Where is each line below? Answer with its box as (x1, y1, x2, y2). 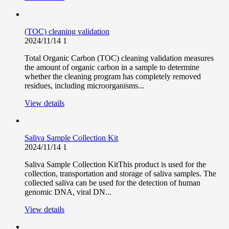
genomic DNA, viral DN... (25, 188, 111, 197)
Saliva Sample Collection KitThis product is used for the (25, 160, 206, 169)
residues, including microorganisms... (25, 81, 144, 90)
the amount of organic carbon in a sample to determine (25, 63, 199, 72)
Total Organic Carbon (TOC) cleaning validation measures (25, 54, 214, 63)
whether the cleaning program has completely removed (25, 72, 201, 81)
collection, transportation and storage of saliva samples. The (25, 169, 216, 178)
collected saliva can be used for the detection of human (25, 178, 200, 188)
